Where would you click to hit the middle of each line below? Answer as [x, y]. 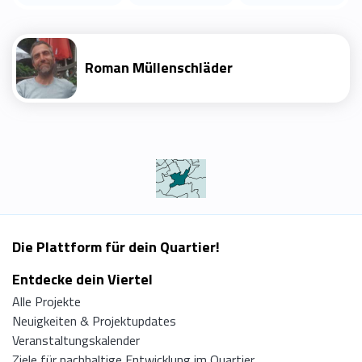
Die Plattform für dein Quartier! [116, 246]
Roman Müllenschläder [159, 68]
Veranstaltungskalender [76, 340]
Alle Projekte [46, 301]
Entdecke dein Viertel [82, 279]
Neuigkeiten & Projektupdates [94, 320]
